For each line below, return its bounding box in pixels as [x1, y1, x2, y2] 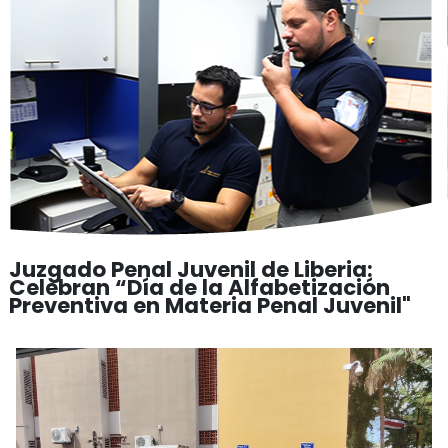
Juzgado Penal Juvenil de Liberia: [8, 254, 373, 284]
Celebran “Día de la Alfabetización [8, 272, 390, 302]
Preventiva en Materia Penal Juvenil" [8, 290, 411, 320]
